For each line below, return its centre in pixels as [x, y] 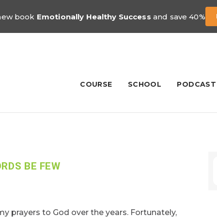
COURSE [96, 84]
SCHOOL [145, 84]
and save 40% [178, 16]
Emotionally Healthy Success [94, 16]
